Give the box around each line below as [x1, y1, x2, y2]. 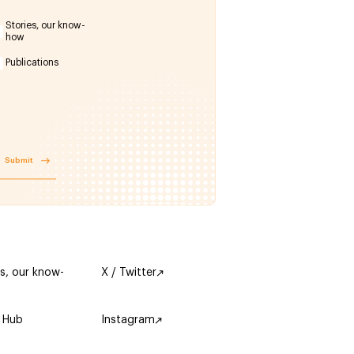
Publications [5, 58, 58, 68]
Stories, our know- [5, 20, 85, 30]
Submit [5, 156, 34, 165]
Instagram [101, 314, 156, 326]
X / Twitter [101, 267, 157, 278]
